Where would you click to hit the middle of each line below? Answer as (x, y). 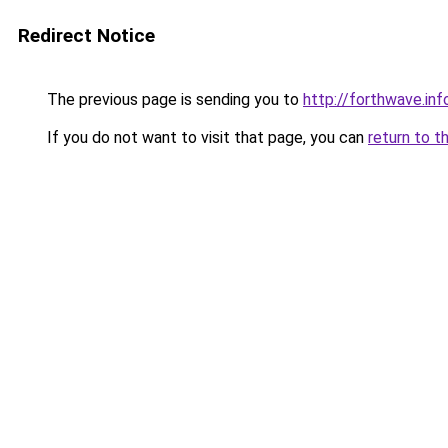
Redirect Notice (86, 35)
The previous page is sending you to (173, 99)
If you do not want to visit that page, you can (205, 137)
